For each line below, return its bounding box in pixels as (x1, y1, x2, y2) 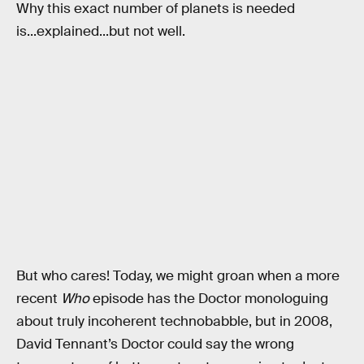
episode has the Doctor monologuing (89, 289, 328, 307)
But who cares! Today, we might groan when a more (16, 266, 340, 284)
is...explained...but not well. (16, 23, 185, 41)
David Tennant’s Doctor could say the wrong (16, 335, 294, 353)
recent (16, 289, 61, 307)
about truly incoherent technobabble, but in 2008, (16, 312, 332, 330)
